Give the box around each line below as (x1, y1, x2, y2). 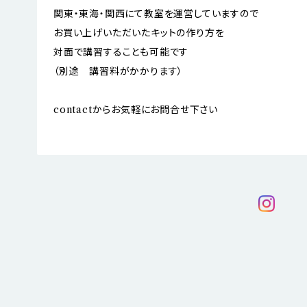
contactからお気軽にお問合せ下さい (53, 103, 219, 116)
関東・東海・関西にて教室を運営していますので (53, 7, 259, 20)
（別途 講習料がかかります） (53, 64, 184, 77)
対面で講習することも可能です (53, 45, 189, 58)
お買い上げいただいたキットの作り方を (53, 26, 225, 39)
